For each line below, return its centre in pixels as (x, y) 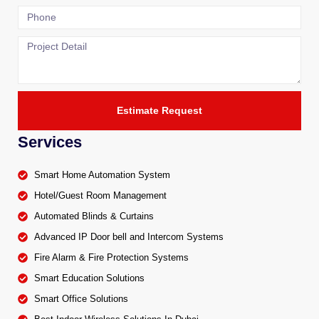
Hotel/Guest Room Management (100, 195)
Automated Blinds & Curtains (94, 216)
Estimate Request (159, 110)
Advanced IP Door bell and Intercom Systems (129, 237)
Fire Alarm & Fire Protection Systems (111, 257)
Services (50, 142)
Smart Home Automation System (102, 175)
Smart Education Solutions (89, 278)
